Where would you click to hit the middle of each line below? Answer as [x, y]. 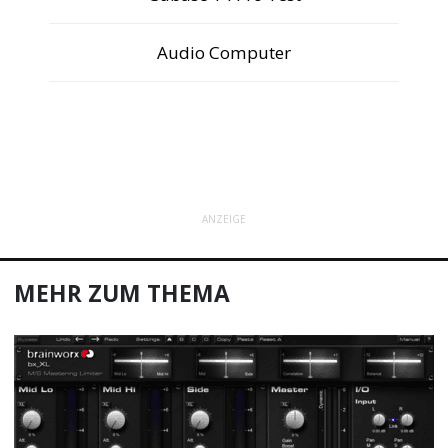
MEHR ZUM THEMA [122, 293]
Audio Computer [224, 52]
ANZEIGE [224, 219]
